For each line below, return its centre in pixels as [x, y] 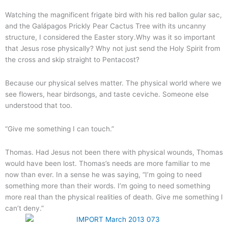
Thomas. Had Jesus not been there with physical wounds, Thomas [114, 152]
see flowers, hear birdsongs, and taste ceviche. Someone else [107, 94]
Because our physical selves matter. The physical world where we [113, 83]
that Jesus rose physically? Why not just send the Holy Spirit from [113, 49]
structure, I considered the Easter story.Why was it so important [110, 37]
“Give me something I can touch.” [60, 129]
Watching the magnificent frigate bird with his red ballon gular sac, [113, 15]
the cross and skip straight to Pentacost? [72, 60]
